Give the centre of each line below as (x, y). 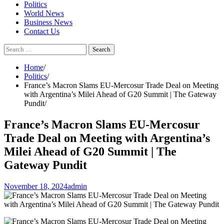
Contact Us (42, 31)
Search (14, 48)
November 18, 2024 (36, 186)
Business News (48, 22)
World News (44, 13)
